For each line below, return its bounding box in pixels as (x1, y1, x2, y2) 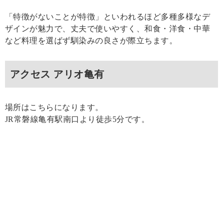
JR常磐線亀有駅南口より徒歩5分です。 (5, 115, 150, 124)
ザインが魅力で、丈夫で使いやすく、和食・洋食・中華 (5, 24, 210, 33)
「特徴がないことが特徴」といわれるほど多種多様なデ (5, 12, 210, 21)
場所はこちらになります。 (5, 103, 104, 112)
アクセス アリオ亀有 (10, 69, 105, 80)
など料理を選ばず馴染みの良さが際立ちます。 (5, 36, 178, 45)
